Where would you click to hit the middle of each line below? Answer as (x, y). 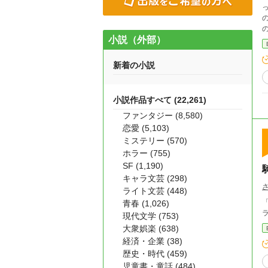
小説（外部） (137, 40)
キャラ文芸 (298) (155, 178)
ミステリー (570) (155, 141)
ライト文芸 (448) (155, 191)
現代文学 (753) (151, 216)
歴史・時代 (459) (155, 254)
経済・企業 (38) (153, 241)
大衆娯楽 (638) (151, 229)
